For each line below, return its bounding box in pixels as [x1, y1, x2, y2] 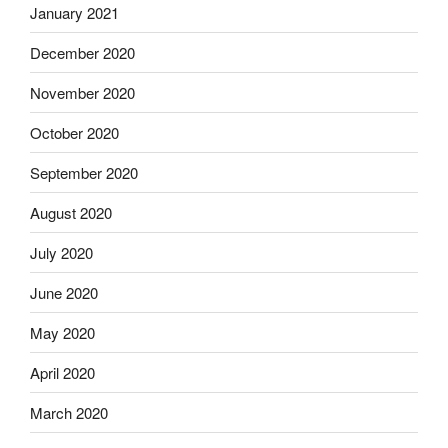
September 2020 [30, 161, 138, 183]
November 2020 [30, 81, 135, 103]
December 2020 [30, 41, 135, 63]
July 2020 [30, 241, 93, 263]
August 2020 [30, 201, 112, 223]
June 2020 [30, 281, 98, 303]
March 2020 [30, 401, 108, 423]
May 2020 [30, 321, 95, 343]
